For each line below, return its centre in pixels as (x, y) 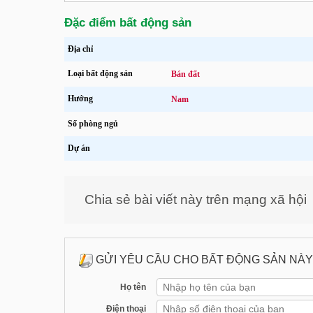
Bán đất (186, 74)
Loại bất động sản (100, 73)
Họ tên (133, 287)
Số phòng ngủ (93, 123)
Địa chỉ (80, 49)
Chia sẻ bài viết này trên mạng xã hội (196, 199)
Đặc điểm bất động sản (128, 22)
